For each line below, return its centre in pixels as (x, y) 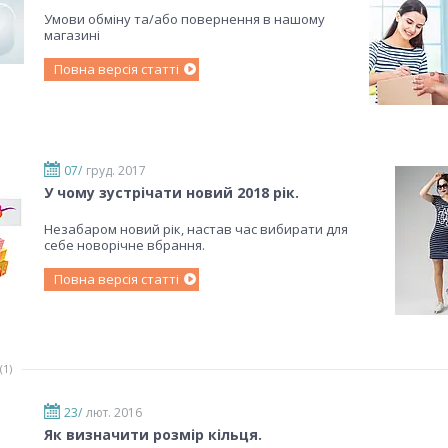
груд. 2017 (116, 171)
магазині (72, 35)
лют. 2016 (114, 413)
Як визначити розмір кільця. (153, 435)
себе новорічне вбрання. (124, 245)
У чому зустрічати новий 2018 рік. (171, 193)
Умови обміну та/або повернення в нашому (184, 19)
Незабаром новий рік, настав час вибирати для (196, 229)
